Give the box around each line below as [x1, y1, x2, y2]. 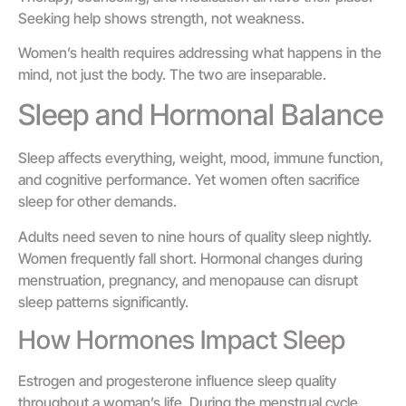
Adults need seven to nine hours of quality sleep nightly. [18, 227, 372, 246]
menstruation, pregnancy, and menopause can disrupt [18, 270, 358, 289]
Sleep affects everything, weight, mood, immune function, [18, 149, 383, 168]
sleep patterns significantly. [18, 292, 188, 311]
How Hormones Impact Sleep [18, 324, 345, 356]
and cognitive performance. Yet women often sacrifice [18, 170, 360, 189]
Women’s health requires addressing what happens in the [18, 43, 382, 62]
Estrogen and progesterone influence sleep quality [18, 372, 336, 391]
